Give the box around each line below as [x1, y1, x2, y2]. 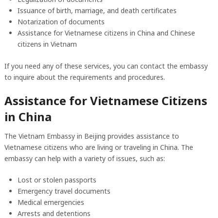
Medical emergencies [17, 198, 84, 207]
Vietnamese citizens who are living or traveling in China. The [4, 143, 193, 152]
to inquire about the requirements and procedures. [4, 73, 165, 82]
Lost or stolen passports [17, 175, 96, 185]
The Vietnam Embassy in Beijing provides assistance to [4, 131, 179, 141]
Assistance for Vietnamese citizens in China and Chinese [17, 28, 195, 38]
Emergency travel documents [17, 186, 110, 196]
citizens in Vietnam [17, 39, 77, 49]
